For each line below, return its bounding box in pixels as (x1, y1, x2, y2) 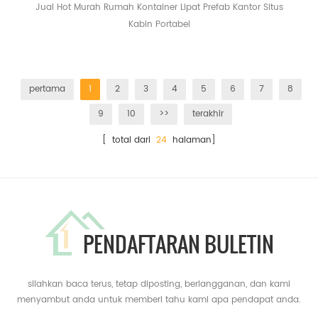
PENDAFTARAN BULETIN (82, 227, 274, 260)
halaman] (167, 133, 216, 147)
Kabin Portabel (128, 17, 190, 31)
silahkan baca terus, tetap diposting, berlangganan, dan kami (28, 277, 290, 291)
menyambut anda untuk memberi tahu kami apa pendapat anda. (17, 292, 301, 307)
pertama (28, 82, 65, 96)
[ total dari (102, 133, 156, 147)
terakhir (192, 106, 224, 121)
